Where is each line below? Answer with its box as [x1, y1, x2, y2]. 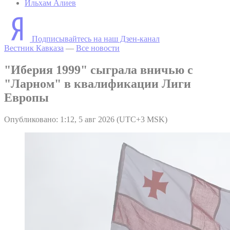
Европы [4, 90, 49, 104]
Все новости [76, 43, 120, 52]
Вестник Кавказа [4, 43, 64, 52]
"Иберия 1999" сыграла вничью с [4, 63, 193, 76]
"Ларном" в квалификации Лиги [4, 76, 191, 90]
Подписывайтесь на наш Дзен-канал [32, 34, 160, 43]
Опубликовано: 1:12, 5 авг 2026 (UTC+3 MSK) [4, 114, 167, 124]
